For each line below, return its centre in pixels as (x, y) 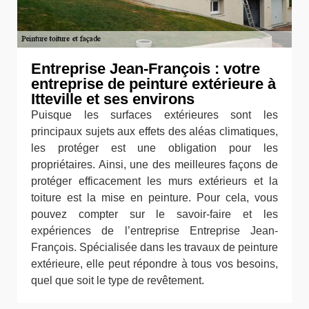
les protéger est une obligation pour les (154, 148)
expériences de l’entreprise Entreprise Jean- (154, 231)
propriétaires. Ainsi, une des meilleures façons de (154, 165)
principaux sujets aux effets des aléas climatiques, (154, 131)
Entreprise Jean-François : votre (146, 69)
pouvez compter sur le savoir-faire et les (154, 214)
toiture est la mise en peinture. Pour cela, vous (154, 198)
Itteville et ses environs (113, 99)
